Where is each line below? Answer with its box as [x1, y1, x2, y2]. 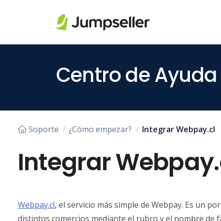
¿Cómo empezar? [69, 124, 132, 135]
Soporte [29, 124, 59, 135]
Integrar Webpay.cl [142, 124, 215, 135]
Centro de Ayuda [56, 61, 217, 89]
